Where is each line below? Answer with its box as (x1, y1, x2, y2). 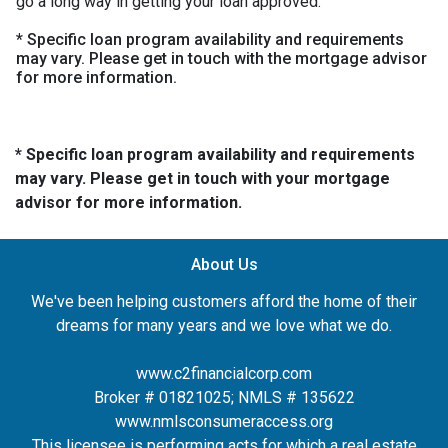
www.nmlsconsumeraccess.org (115, 412, 333, 431)
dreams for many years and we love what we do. (56, 316, 392, 335)
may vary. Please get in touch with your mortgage (15, 169, 390, 188)
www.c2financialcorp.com (136, 364, 312, 383)
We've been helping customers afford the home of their (31, 292, 417, 311)
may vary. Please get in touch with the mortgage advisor (16, 49, 427, 68)
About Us (190, 255, 258, 274)
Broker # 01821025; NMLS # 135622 (93, 388, 355, 407)
